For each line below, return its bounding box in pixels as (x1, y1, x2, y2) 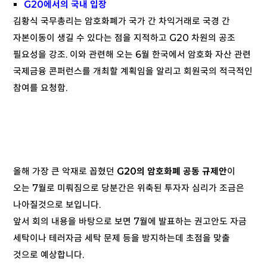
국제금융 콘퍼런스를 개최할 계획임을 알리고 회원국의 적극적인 (13, 66, 253, 77)
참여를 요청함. (13, 82, 67, 94)
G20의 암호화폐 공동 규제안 (114, 166, 227, 178)
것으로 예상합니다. (13, 249, 84, 261)
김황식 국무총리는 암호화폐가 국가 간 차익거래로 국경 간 (13, 15, 230, 27)
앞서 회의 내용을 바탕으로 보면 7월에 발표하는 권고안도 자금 (13, 216, 247, 228)
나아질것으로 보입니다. (13, 199, 101, 211)
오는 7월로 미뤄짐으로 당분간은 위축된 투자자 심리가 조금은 (13, 182, 244, 194)
